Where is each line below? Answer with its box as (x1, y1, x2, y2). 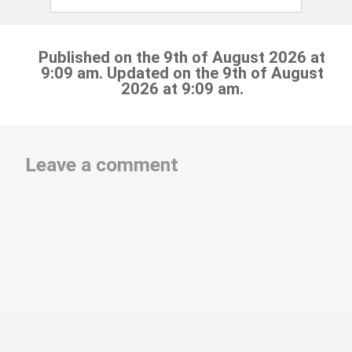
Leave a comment (25, 152, 179, 176)
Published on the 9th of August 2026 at (38, 47, 325, 67)
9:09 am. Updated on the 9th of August (40, 63, 324, 82)
